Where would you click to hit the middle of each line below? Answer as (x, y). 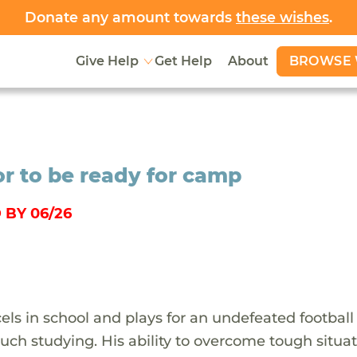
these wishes (282, 17)
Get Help (183, 61)
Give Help (107, 61)
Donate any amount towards (130, 17)
